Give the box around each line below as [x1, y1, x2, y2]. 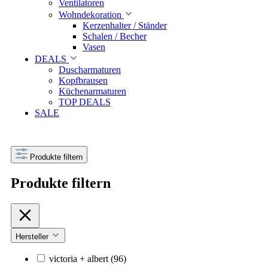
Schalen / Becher [83, 31, 147, 41]
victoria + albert [49, 253, 111, 264]
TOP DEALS [59, 96, 111, 107]
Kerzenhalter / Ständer [83, 20, 167, 31]
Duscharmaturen [59, 64, 121, 75]
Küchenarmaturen [59, 86, 126, 96]
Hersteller [16, 232, 51, 241]
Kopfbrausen [59, 75, 108, 86]
